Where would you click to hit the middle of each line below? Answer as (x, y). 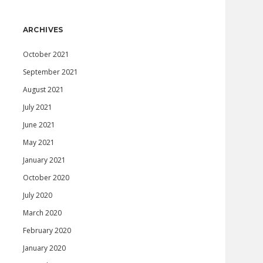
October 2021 (46, 54)
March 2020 (42, 213)
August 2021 (43, 90)
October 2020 (46, 178)
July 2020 (37, 195)
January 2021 (44, 160)
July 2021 (37, 107)
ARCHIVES (43, 30)
